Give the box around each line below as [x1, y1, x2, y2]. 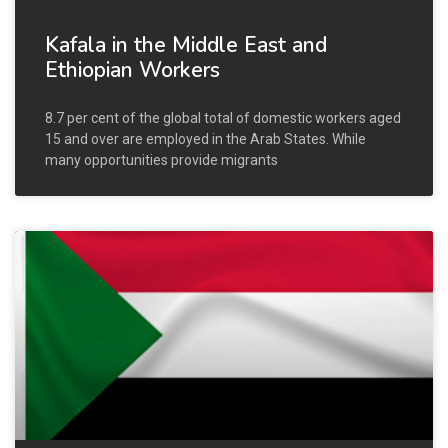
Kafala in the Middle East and [45, 30, 327, 59]
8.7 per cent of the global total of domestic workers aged [45, 109, 401, 126]
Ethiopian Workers [45, 55, 220, 84]
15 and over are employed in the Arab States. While [45, 130, 366, 147]
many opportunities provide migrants [45, 151, 278, 168]
